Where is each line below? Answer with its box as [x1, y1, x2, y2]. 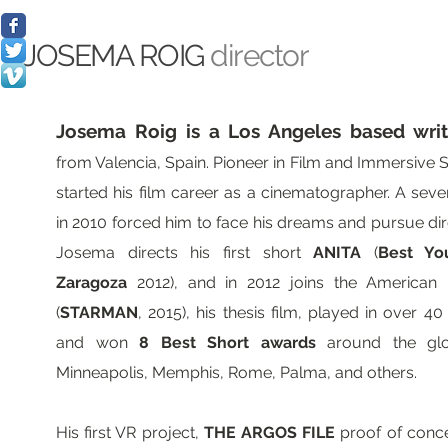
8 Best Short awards [139, 333, 316, 352]
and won [56, 333, 140, 352]
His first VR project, [56, 423, 204, 442]
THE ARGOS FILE [203, 423, 336, 442]
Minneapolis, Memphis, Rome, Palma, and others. [56, 363, 417, 382]
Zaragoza [56, 273, 127, 292]
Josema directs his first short [56, 243, 314, 262]
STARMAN [60, 303, 138, 322]
